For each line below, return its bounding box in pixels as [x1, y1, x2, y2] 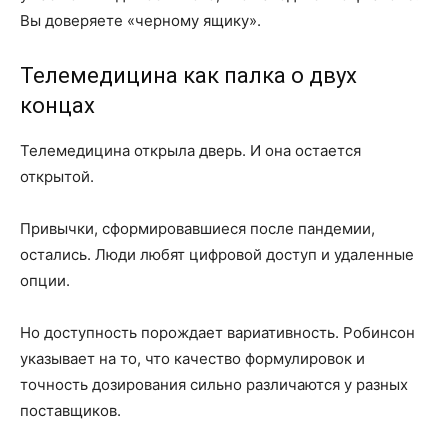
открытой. [20, 167, 94, 186]
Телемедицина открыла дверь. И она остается [20, 141, 361, 160]
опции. [20, 271, 70, 290]
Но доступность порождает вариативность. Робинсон [20, 323, 415, 342]
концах [20, 93, 95, 118]
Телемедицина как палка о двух [20, 63, 357, 88]
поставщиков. [20, 401, 121, 420]
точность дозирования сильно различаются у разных [20, 375, 408, 394]
